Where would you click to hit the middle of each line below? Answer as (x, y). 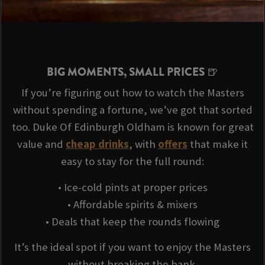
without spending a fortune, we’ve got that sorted (132, 110)
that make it (218, 144)
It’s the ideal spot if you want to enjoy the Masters (132, 247)
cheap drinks (97, 144)
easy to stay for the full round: (132, 161)
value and (41, 144)
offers (173, 144)
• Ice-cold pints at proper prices (132, 187)
